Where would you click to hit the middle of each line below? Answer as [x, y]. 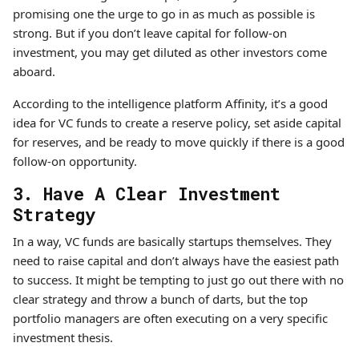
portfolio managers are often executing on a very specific [170, 318]
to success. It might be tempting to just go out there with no [178, 280]
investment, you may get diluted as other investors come [170, 52]
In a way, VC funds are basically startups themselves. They [172, 241]
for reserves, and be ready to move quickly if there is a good [179, 142]
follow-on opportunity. [77, 161]
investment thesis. [65, 337]
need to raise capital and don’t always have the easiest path [176, 260]
